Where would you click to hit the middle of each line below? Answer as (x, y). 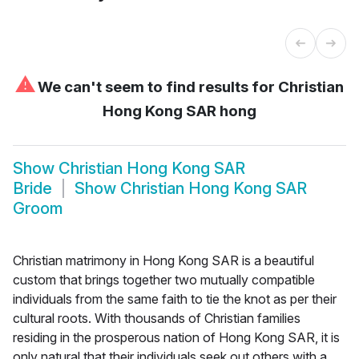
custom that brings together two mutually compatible (164, 279)
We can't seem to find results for (156, 87)
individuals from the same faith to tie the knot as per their (175, 298)
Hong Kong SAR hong (179, 111)
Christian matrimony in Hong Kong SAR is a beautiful (163, 260)
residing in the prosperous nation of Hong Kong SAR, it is (176, 337)
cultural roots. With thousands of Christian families (157, 318)
